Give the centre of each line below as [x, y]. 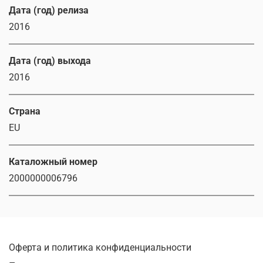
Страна [25, 112]
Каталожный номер [53, 162]
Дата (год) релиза [49, 11]
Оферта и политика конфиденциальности [100, 248]
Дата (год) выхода [50, 61]
